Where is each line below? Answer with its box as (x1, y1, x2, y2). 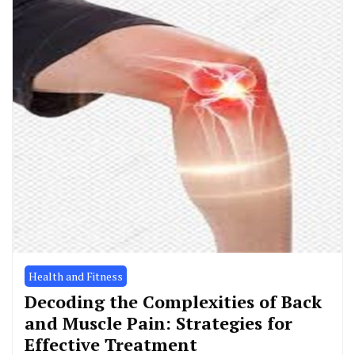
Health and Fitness (29, 268, 123, 284)
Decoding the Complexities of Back (25, 289, 322, 313)
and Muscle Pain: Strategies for (25, 311, 292, 334)
